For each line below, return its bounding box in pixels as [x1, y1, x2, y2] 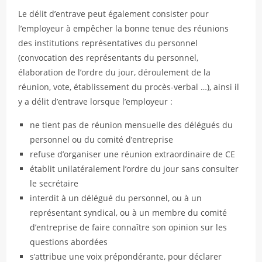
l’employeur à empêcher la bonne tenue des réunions [18, 23, 229, 34]
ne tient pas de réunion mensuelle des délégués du [30, 119, 233, 130]
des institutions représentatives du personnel [18, 37, 198, 49]
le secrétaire [30, 178, 79, 189]
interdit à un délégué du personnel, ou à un [30, 192, 202, 204]
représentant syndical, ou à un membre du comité [30, 207, 227, 218]
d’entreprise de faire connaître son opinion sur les [30, 222, 227, 233]
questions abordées [30, 236, 108, 247]
